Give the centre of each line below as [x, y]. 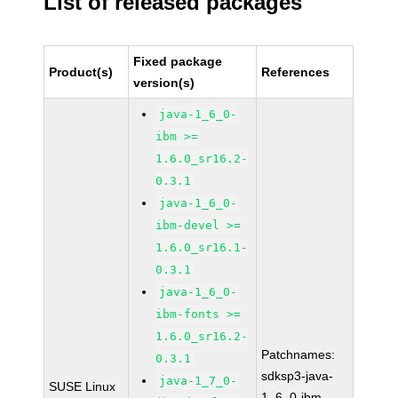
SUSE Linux [83, 386]
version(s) [164, 83]
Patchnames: [298, 354]
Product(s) [81, 72]
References [296, 72]
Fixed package [178, 61]
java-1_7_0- [199, 381]
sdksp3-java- [298, 376]
